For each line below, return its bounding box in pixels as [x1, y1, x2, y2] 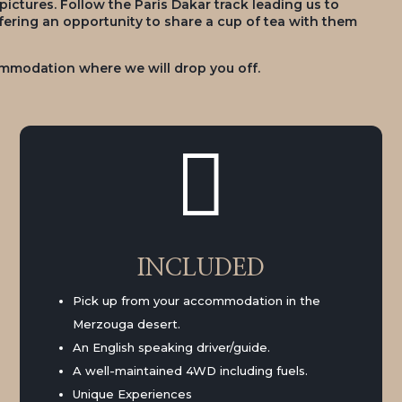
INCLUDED [137, 256, 265, 280]
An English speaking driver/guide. [73, 339, 271, 354]
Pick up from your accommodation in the [73, 293, 321, 308]
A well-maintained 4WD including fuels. [73, 363, 309, 378]
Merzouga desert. [73, 316, 181, 331]
